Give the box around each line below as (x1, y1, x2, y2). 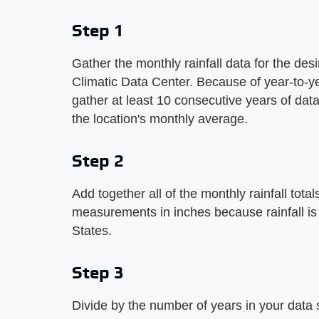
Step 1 (72, 21, 124, 40)
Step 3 (72, 263, 124, 282)
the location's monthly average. (72, 112, 248, 126)
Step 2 (72, 151, 124, 170)
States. (72, 224, 112, 238)
